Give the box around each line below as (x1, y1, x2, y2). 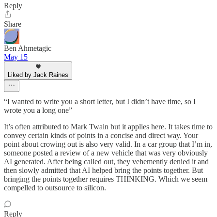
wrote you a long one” (4, 106, 72, 114)
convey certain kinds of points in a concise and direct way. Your (4, 131, 198, 139)
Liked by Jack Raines (8, 71, 68, 78)
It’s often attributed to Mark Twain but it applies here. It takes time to (4, 123, 213, 131)
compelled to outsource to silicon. (4, 184, 106, 192)
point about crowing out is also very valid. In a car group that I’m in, (4, 140, 212, 148)
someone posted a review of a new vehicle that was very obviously (4, 149, 208, 157)
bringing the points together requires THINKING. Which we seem (4, 175, 207, 183)
